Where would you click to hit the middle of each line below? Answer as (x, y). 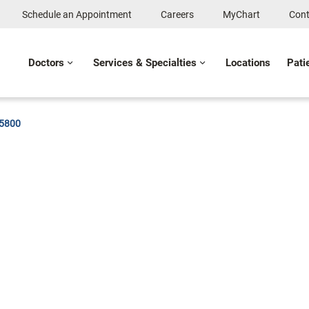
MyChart (241, 14)
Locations (248, 63)
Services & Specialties (145, 63)
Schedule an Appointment (77, 14)
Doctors (46, 63)
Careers (177, 14)
